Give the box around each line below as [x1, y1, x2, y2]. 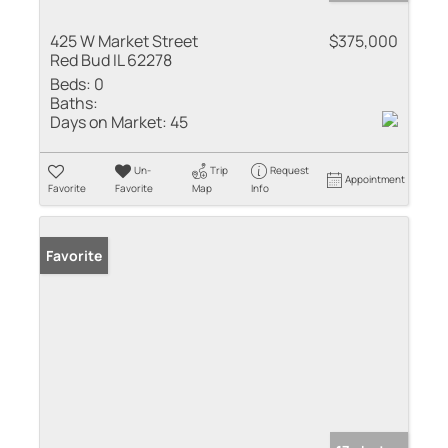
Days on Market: [50, 110, 167, 133]
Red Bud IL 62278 [50, 48, 172, 71]
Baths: [50, 91, 98, 114]
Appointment [345, 171, 406, 186]
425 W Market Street [50, 29, 198, 52]
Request [269, 162, 309, 177]
